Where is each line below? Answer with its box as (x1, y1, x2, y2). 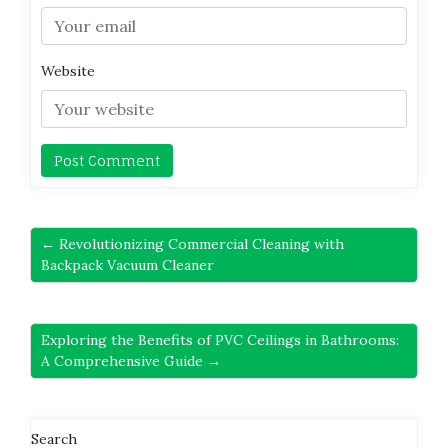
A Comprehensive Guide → (41, 352, 221, 371)
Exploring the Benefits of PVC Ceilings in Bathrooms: (41, 331, 399, 350)
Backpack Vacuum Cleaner (41, 256, 214, 275)
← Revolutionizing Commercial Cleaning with (41, 235, 344, 254)
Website (41, 62, 95, 81)
